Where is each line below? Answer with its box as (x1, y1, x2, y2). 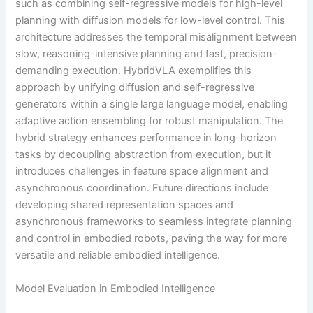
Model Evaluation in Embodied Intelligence (15, 282, 216, 295)
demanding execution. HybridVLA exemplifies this (15, 64, 252, 78)
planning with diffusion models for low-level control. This (15, 14, 286, 27)
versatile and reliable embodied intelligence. (15, 249, 221, 262)
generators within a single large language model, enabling (15, 98, 289, 111)
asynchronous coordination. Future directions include (15, 182, 269, 195)
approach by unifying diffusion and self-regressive (15, 81, 255, 94)
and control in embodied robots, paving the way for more (15, 232, 288, 245)
